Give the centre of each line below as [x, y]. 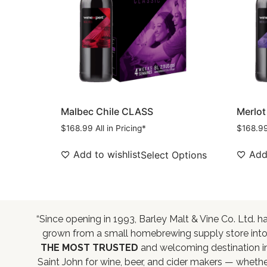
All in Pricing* [121, 128]
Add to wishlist [107, 155]
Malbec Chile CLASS [107, 112]
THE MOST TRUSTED [89, 248]
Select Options [174, 155]
